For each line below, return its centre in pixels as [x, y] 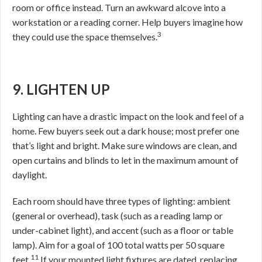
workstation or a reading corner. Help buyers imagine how [127, 22]
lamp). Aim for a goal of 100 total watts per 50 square [118, 245]
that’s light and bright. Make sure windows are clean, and [125, 146]
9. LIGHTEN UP [61, 89]
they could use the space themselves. [85, 37]
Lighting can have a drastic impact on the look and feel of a [128, 116]
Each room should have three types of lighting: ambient [121, 201]
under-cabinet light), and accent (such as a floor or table [123, 230]
